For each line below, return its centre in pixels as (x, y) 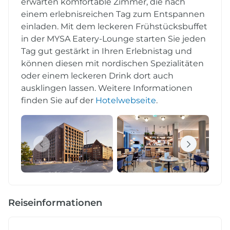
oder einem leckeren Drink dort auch (97, 76)
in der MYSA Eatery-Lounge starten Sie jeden (113, 39)
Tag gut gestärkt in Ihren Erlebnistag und (107, 51)
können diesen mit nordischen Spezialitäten (112, 64)
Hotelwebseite (126, 101)
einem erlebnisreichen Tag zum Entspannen (113, 14)
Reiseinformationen (55, 203)
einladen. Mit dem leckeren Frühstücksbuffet (114, 27)
